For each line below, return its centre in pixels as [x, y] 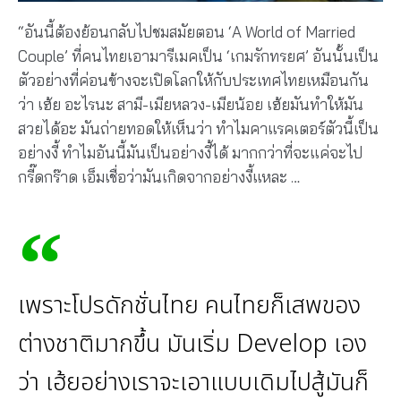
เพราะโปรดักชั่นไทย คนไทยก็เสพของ [189, 306]
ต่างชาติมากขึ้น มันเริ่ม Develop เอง [192, 345]
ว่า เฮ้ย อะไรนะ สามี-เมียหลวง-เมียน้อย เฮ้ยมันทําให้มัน [191, 104]
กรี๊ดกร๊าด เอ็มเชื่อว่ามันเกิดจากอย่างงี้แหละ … [159, 176]
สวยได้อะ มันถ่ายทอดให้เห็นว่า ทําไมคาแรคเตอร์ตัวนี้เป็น [198, 128]
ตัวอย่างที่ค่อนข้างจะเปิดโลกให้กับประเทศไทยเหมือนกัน [193, 80]
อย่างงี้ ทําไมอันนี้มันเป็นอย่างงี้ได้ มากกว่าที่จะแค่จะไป [190, 152]
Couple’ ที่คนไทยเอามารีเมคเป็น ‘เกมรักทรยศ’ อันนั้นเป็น [198, 55]
